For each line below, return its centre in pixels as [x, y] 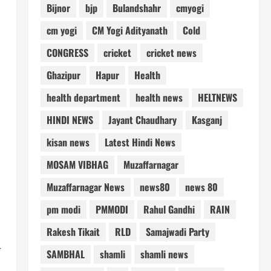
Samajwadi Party [177, 232]
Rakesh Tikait [73, 232]
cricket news [171, 53]
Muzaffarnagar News [85, 187]
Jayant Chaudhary [142, 120]
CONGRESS [67, 53]
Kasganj [207, 120]
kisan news [68, 142]
